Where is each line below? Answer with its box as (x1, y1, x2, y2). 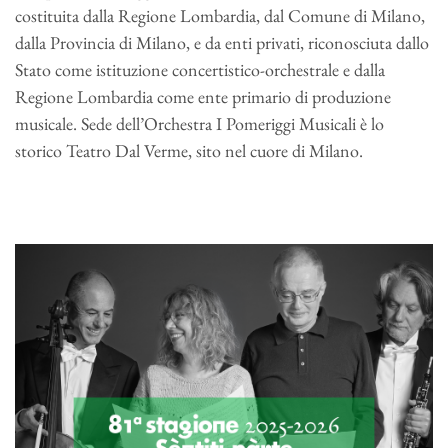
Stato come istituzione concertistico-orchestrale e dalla (15, 58, 385, 82)
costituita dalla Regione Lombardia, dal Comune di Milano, (15, 4, 425, 28)
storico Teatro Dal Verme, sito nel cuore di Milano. (15, 139, 363, 163)
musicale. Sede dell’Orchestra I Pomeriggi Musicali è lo (15, 112, 384, 136)
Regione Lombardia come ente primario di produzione (15, 85, 391, 109)
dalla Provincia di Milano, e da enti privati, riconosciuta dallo (15, 31, 429, 55)
